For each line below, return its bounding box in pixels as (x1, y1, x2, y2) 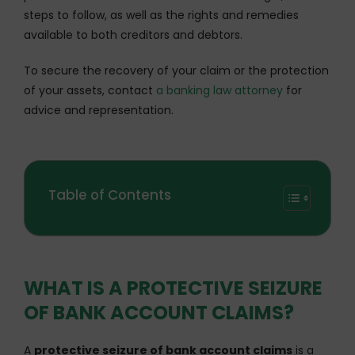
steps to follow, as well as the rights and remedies (24, 6, 299, 23)
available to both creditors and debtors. (24, 26, 242, 43)
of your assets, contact (24, 82, 156, 98)
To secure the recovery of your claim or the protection (24, 62, 329, 78)
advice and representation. (24, 101, 174, 118)
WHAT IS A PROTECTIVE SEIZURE (24, 274, 323, 301)
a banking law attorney (156, 82, 283, 98)
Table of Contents (48, 185, 171, 204)
